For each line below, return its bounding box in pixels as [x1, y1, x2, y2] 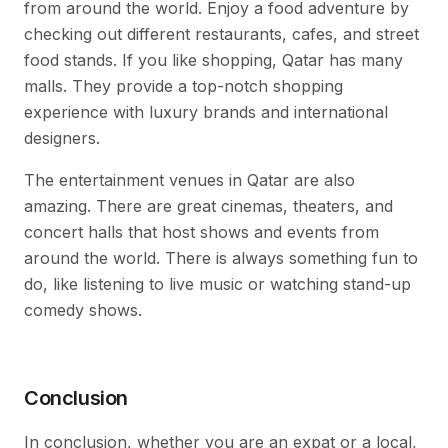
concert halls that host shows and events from [24, 221, 379, 242]
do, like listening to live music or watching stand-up [24, 273, 411, 294]
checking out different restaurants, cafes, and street [24, 23, 419, 44]
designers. [24, 127, 100, 148]
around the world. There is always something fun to [24, 247, 418, 268]
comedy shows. [24, 299, 142, 320]
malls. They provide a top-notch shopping [24, 75, 343, 96]
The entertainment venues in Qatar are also [24, 169, 355, 190]
